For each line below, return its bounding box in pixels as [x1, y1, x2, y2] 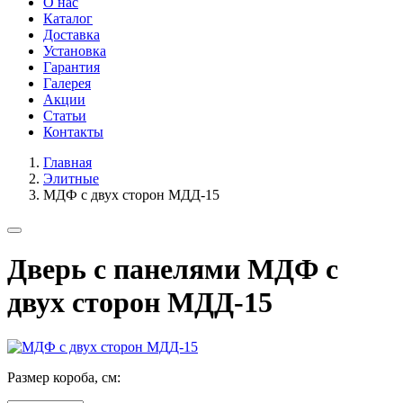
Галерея [43, 76, 91, 91]
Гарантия [43, 59, 100, 75]
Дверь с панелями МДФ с [7, 253, 338, 286]
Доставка [43, 27, 100, 42]
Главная [43, 155, 92, 170]
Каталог [43, 11, 93, 26]
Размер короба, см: [7, 369, 121, 385]
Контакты [43, 124, 103, 139]
